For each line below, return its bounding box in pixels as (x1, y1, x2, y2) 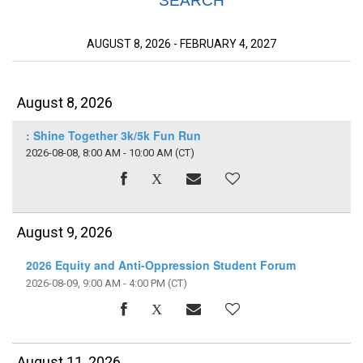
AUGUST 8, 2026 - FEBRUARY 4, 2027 (87, 37, 276, 51)
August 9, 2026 (17, 223, 113, 241)
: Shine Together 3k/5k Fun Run (25, 127, 201, 144)
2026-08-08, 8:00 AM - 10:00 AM (25, 147, 173, 160)
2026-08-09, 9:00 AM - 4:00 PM (25, 276, 165, 289)
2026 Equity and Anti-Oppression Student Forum (25, 257, 296, 274)
